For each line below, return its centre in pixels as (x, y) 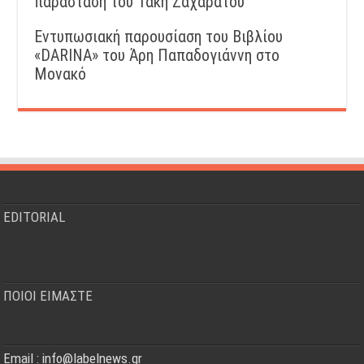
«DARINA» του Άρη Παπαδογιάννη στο (157, 55)
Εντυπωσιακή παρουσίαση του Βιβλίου (159, 37)
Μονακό (61, 74)
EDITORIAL (35, 217)
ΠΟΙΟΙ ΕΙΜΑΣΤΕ (48, 295)
